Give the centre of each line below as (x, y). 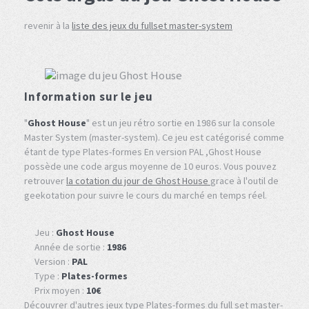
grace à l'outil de (245, 180)
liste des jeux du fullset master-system (152, 26)
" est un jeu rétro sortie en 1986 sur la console (181, 122)
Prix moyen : (60, 291)
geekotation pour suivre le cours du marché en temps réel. (146, 195)
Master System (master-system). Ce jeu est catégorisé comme (154, 137)
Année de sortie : (71, 247)
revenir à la (48, 26)
